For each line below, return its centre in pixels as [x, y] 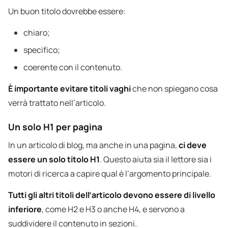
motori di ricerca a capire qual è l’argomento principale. [110, 174]
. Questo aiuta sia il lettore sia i [156, 160]
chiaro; [37, 33]
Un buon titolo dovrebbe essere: [67, 11]
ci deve [193, 145]
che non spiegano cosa [174, 89]
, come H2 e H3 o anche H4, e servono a [113, 209]
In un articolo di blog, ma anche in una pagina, [93, 145]
